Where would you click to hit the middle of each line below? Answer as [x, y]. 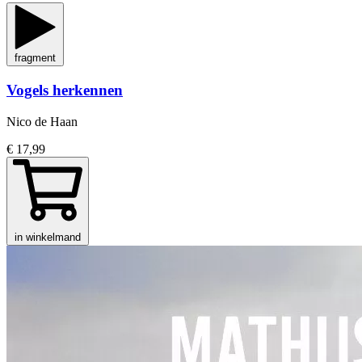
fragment [35, 58]
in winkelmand [48, 237]
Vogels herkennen [65, 90]
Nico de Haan [42, 121]
